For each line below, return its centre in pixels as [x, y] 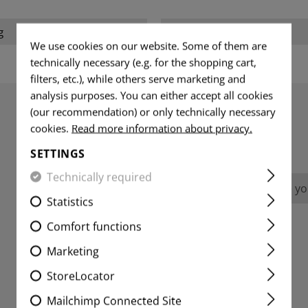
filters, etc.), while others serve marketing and [138, 78]
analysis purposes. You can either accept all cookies [152, 95]
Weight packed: [208, 32]
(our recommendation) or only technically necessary [153, 111]
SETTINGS [58, 153]
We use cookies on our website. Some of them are [148, 45]
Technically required [99, 177]
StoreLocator [81, 276]
